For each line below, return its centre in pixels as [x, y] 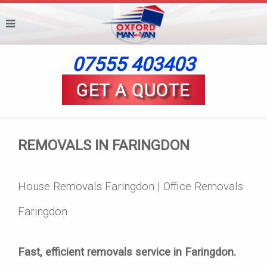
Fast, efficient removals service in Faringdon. [127, 252]
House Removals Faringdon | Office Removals [131, 187]
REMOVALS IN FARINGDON [104, 145]
